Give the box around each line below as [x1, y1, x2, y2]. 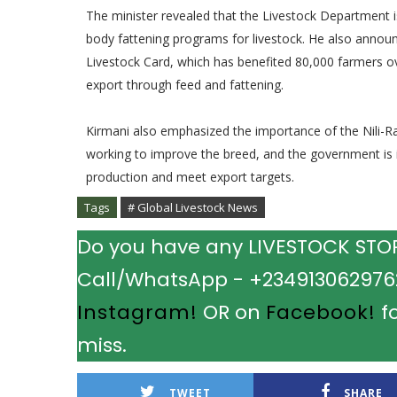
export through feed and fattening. [86, 76, 284, 93]
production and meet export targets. [86, 168, 294, 185]
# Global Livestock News [128, 199, 258, 215]
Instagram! [77, 299, 198, 326]
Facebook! [266, 299, 376, 326]
